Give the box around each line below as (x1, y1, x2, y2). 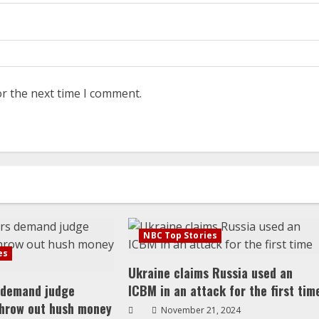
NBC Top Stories (143, 229, 217, 241)
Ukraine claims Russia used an (128, 263, 293, 282)
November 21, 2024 (159, 304, 241, 316)
